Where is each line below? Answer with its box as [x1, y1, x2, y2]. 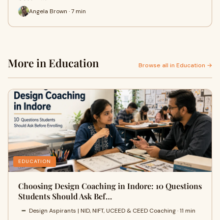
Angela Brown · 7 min [29, 7, 86, 15]
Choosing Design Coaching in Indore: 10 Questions [18, 181, 202, 191]
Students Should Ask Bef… [18, 191, 112, 201]
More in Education [8, 55, 99, 70]
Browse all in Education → [138, 61, 212, 69]
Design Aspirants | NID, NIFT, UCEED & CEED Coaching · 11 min [29, 206, 195, 215]
